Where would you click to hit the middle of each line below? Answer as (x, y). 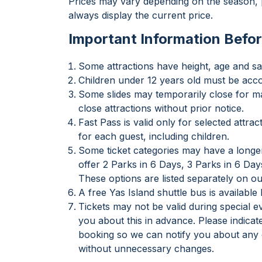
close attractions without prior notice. (161, 108)
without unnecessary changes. (146, 249)
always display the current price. (141, 15)
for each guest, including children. (154, 136)
